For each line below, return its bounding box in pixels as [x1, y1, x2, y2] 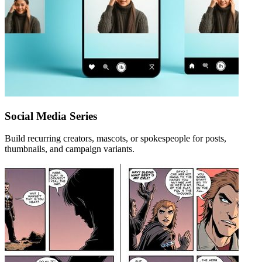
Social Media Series [5, 109, 97, 122]
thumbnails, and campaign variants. [5, 144, 135, 154]
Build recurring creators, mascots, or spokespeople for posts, [5, 133, 226, 144]
